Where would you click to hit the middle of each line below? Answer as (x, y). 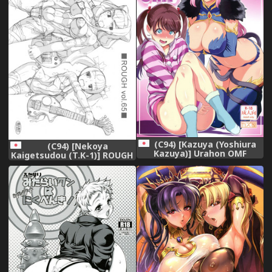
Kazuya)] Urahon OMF (200, 153)
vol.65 (72, 165)
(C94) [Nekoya (77, 146)
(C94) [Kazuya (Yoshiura (206, 144)
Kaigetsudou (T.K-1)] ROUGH (72, 155)
